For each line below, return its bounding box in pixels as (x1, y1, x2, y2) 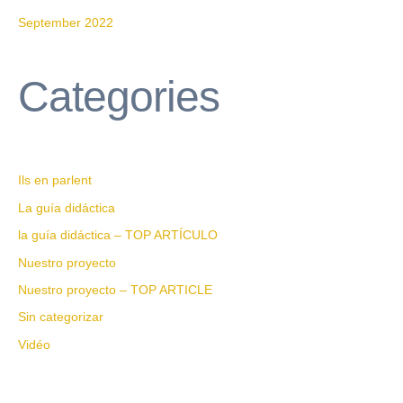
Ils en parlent (18, 174, 92, 188)
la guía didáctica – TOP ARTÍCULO (18, 228, 218, 243)
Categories (18, 73, 219, 121)
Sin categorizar (18, 310, 103, 325)
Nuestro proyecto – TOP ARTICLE (18, 282, 212, 297)
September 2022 (18, 16, 113, 30)
